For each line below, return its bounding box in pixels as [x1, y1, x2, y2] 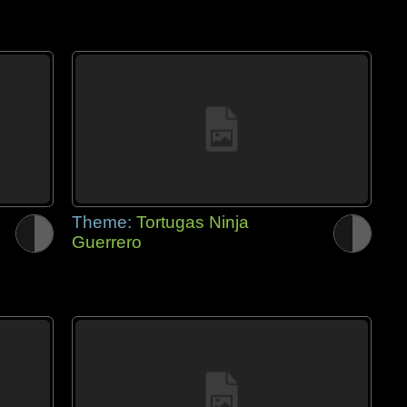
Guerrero [72, 233, 142, 252]
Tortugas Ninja [136, 213, 249, 232]
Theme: [72, 213, 136, 232]
